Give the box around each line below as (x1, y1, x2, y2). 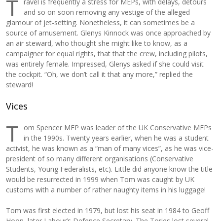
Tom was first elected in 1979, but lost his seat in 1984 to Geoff (6, 206, 210, 215)
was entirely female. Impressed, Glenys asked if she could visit (6, 59, 204, 69)
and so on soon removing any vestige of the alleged (24, 7, 190, 17)
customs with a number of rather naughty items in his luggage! (6, 185, 206, 194)
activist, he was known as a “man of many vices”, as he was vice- (6, 144, 214, 153)
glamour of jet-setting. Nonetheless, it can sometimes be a (6, 18, 195, 27)
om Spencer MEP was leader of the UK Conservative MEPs (24, 123, 212, 132)
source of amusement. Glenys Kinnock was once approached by (6, 28, 211, 37)
